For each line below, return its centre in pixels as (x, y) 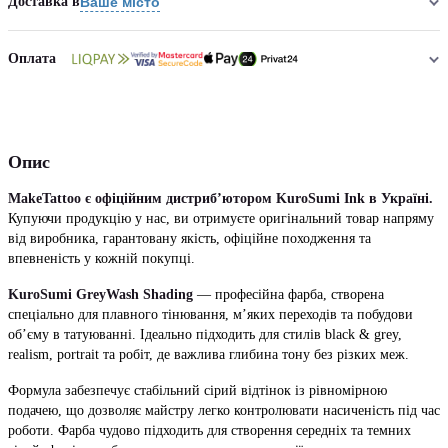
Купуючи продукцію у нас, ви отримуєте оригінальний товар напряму (221, 218)
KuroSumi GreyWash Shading (100, 294)
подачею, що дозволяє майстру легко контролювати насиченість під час (224, 410)
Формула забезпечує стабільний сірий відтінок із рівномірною (197, 390)
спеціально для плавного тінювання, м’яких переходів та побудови (210, 314)
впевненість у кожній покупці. (101, 258)
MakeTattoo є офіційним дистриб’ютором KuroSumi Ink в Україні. (220, 198)
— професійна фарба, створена (288, 294)
